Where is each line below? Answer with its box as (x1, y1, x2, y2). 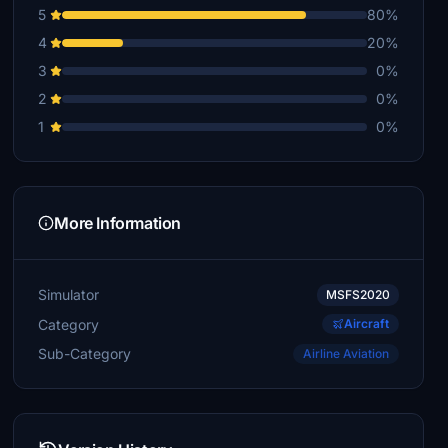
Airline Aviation (302, 346, 389, 361)
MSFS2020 (325, 287, 390, 302)
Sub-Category (38, 344, 132, 362)
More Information (54, 213, 181, 233)
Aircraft (343, 316, 389, 331)
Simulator (38, 286, 100, 303)
